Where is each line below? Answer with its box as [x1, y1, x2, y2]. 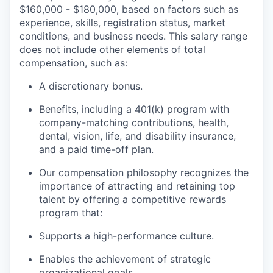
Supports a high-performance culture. [39, 229, 214, 242]
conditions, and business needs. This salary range [19, 29, 247, 42]
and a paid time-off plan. [39, 143, 154, 155]
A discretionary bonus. [39, 79, 143, 92]
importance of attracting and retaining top [39, 179, 235, 192]
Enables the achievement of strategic [39, 252, 211, 265]
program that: [39, 206, 102, 219]
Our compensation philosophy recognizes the [39, 166, 249, 179]
